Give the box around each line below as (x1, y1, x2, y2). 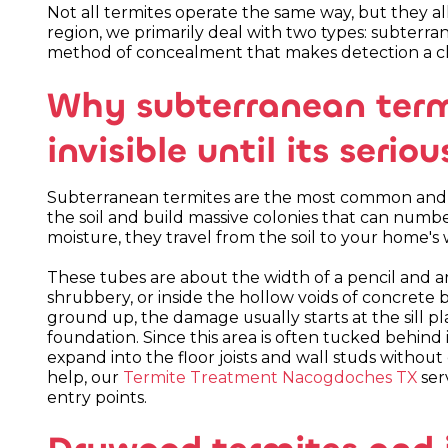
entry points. (47, 387, 148, 407)
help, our (47, 367, 124, 387)
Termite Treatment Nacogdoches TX (123, 367, 418, 387)
